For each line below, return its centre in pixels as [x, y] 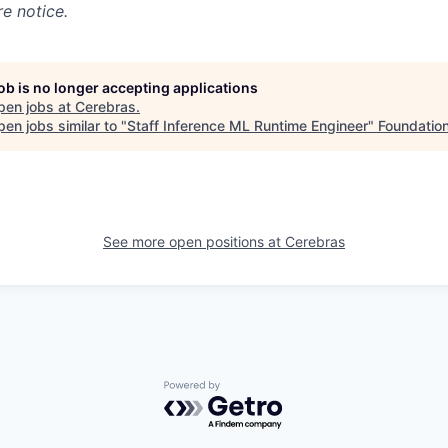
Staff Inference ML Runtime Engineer [247, 125]
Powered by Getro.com [251, 390]
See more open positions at [194, 241]
